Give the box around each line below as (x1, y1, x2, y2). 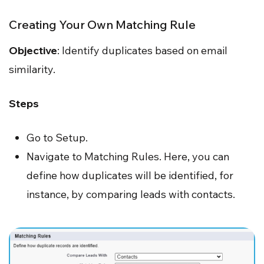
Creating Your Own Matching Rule (9, 17, 196, 32)
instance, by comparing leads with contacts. (27, 187, 235, 202)
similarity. (9, 62, 55, 77)
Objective (9, 44, 57, 58)
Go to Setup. (27, 131, 88, 145)
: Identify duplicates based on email (57, 44, 227, 58)
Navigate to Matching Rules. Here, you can (27, 150, 229, 164)
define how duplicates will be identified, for (27, 169, 233, 183)
